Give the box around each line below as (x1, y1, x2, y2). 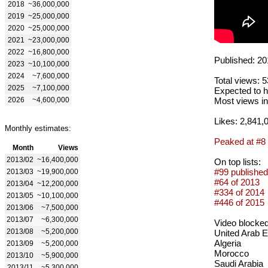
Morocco (214, 248, 249, 258)
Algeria (214, 237, 241, 248)
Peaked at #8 (214, 136, 266, 147)
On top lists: (214, 156, 261, 167)
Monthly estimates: (5, 123, 71, 133)
